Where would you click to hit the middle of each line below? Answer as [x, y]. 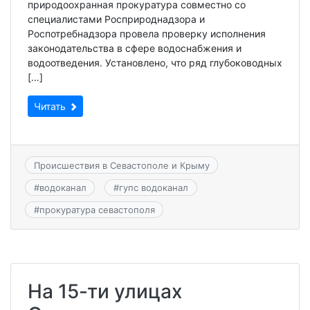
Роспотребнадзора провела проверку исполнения [147, 34]
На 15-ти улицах [105, 292]
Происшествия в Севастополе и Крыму [121, 165]
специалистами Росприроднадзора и [116, 19]
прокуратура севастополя [97, 210]
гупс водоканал [153, 187]
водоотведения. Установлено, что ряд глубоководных [155, 63]
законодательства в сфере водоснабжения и [135, 48]
